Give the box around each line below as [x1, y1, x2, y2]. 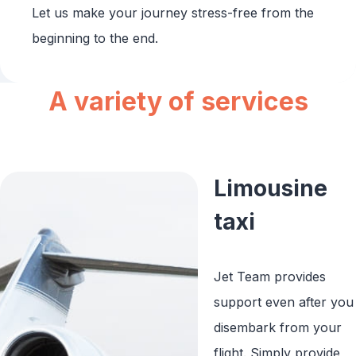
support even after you [213, 293, 354, 310]
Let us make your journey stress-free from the [32, 4, 314, 21]
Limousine [213, 174, 327, 202]
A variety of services [48, 85, 308, 117]
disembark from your [213, 319, 342, 335]
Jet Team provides [213, 268, 326, 284]
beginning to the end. [32, 29, 158, 46]
